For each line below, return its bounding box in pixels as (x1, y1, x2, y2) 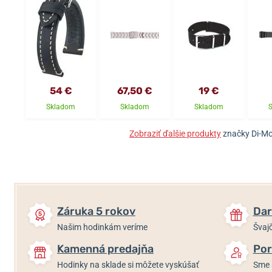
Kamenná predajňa (57, 242, 154, 256)
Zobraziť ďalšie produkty (129, 129, 221, 138)
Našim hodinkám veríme (57, 222, 148, 232)
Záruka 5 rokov (57, 205, 135, 218)
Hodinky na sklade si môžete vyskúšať (57, 260, 199, 270)
